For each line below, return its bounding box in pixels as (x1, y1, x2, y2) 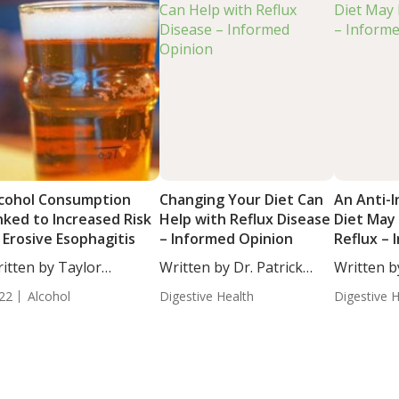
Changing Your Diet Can (159, 190, 323, 209)
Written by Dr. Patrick (159, 257, 303, 277)
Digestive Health (159, 288, 254, 305)
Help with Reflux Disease (159, 209, 330, 229)
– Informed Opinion (159, 229, 293, 248)
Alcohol (28, 288, 71, 305)
